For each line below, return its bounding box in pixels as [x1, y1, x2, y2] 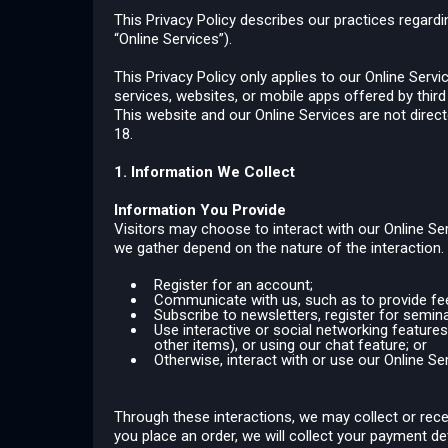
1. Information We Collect [114, 163, 295, 181]
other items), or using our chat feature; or [154, 336, 427, 354]
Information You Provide [114, 201, 286, 219]
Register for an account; [154, 276, 313, 294]
